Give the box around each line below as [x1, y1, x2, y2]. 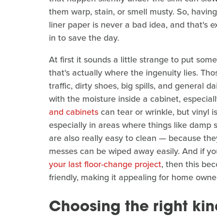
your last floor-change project [49, 158, 161, 171]
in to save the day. [49, 31, 119, 45]
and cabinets [49, 106, 98, 119]
